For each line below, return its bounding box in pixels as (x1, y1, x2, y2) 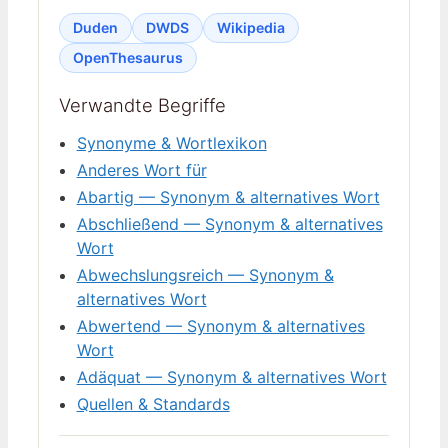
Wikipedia (217, 18, 285, 36)
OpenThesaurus (73, 48, 183, 66)
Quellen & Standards (76, 394, 230, 415)
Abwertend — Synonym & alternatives (76, 316, 365, 337)
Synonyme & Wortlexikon (76, 133, 267, 154)
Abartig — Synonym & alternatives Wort (76, 187, 380, 208)
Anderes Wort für (76, 160, 207, 181)
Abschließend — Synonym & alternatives (76, 214, 383, 235)
